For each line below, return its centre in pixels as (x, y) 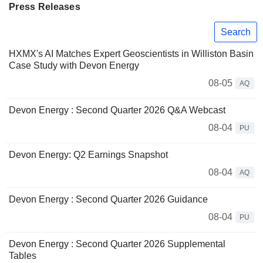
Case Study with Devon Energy (74, 66)
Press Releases (45, 7)
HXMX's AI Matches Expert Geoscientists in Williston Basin (131, 54)
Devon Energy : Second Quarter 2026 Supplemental (117, 244)
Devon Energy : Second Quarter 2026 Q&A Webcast (117, 110)
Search (236, 32)
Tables (23, 256)
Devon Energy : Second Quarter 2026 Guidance (108, 200)
